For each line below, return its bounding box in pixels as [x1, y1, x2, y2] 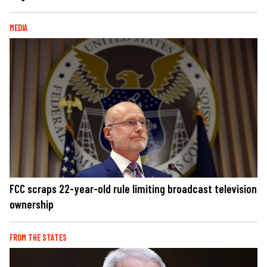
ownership [10, 197, 54, 211]
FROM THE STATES [10, 232, 67, 243]
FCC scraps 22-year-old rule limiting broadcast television [10, 181, 257, 195]
